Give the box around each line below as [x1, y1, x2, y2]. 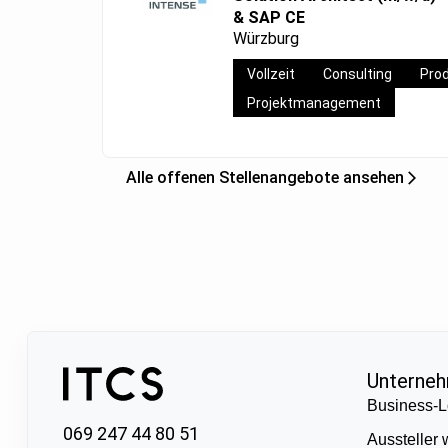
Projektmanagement [247, 95, 381, 112]
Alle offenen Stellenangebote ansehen [126, 167, 404, 187]
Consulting [323, 66, 392, 83]
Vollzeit [247, 66, 295, 83]
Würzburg [233, 28, 299, 48]
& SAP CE [233, 7, 305, 27]
